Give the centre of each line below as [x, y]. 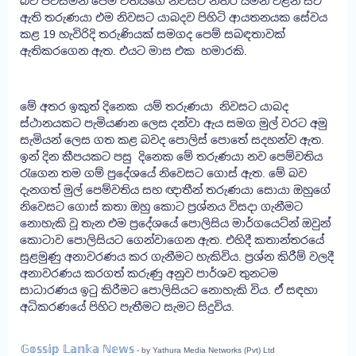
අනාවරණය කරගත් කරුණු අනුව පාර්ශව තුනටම [149, 274]
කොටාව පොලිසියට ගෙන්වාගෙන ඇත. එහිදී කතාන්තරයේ [172, 240]
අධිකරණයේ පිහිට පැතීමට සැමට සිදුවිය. [127, 307]
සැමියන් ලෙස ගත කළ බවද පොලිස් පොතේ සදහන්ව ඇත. [174, 140]
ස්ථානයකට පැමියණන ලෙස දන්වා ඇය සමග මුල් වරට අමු [174, 124]
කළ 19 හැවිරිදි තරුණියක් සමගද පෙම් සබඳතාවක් [153, 35]
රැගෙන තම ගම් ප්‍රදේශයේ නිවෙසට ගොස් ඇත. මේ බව [163, 174]
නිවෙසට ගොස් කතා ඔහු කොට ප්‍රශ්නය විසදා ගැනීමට [161, 207]
